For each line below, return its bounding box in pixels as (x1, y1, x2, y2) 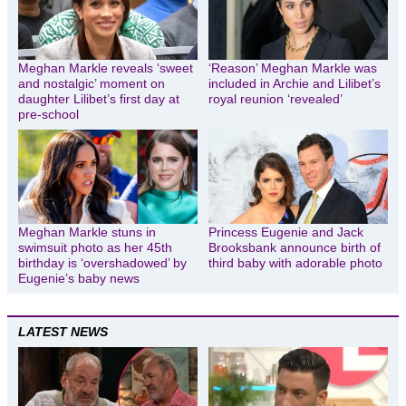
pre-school (18, 107, 79, 122)
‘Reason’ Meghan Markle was (208, 61, 377, 76)
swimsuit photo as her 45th (18, 239, 172, 255)
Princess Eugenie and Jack (208, 224, 363, 239)
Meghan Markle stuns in (18, 224, 156, 239)
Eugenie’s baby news (18, 270, 140, 285)
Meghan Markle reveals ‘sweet (18, 61, 193, 76)
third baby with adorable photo (208, 255, 382, 270)
